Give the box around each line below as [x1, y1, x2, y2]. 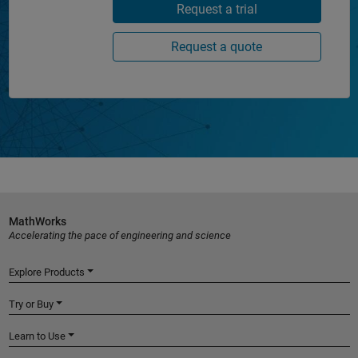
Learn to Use [8, 329, 66, 342]
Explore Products [8, 265, 85, 278]
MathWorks [8, 214, 66, 228]
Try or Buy [8, 297, 54, 310]
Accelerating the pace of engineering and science [8, 229, 231, 241]
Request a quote [171, 39, 262, 55]
